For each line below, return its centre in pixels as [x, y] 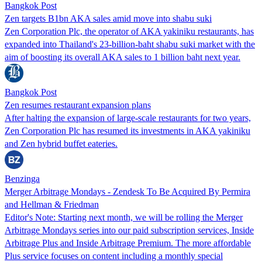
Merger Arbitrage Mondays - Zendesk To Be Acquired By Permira [127, 191]
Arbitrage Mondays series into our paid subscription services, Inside [129, 230]
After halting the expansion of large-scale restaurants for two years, [128, 118]
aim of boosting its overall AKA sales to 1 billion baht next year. [123, 57]
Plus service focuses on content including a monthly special [114, 256]
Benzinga [22, 178]
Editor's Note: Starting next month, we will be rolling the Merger [124, 217]
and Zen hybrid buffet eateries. [61, 143]
